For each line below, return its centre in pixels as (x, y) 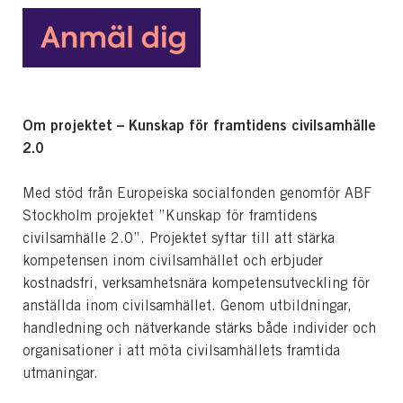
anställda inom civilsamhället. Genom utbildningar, (187, 305)
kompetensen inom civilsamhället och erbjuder (173, 260)
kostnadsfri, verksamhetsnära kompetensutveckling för (196, 282)
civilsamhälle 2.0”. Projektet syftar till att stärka (179, 237)
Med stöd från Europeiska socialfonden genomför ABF (197, 193)
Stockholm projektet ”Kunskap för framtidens (170, 215)
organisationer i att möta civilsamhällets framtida (181, 350)
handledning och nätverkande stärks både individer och (199, 327)
